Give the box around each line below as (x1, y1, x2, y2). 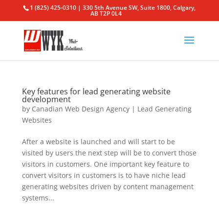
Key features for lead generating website (22, 86, 171, 97)
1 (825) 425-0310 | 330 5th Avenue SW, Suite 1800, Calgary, (30, 3, 196, 12)
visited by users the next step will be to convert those (22, 148, 197, 157)
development (22, 94, 71, 105)
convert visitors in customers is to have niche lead (22, 171, 186, 180)
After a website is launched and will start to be (22, 137, 175, 146)
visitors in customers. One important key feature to (22, 159, 189, 169)
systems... (22, 193, 54, 202)
